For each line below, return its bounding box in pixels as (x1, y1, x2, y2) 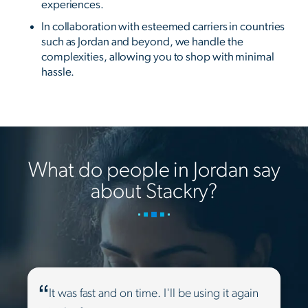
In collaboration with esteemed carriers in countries (41, 20, 285, 32)
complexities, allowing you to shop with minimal (41, 50, 274, 63)
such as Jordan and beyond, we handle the (41, 35, 243, 47)
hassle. (41, 65, 75, 78)
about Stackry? (91, 180, 217, 202)
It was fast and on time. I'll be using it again (48, 287, 258, 300)
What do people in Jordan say (28, 159, 280, 181)
